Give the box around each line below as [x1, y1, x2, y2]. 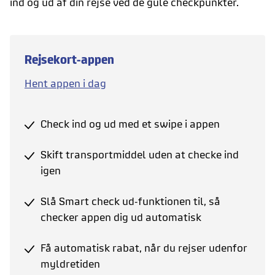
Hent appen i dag [25, 77, 106, 90]
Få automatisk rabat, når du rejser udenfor [41, 242, 247, 254]
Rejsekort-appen [25, 53, 114, 66]
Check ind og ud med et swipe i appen [41, 118, 220, 130]
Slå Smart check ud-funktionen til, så [41, 195, 220, 207]
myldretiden [41, 258, 100, 270]
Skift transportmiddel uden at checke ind [41, 149, 239, 161]
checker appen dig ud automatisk [41, 211, 201, 223]
